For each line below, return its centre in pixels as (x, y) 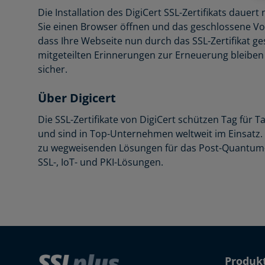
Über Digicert (77, 98)
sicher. (53, 69)
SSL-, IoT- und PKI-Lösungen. (101, 162)
